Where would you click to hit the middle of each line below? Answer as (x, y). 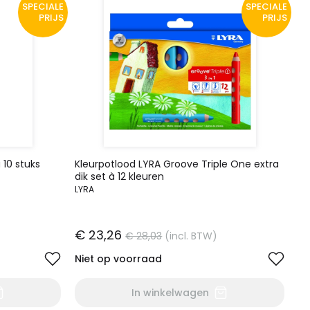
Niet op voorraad (119, 259)
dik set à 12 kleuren (120, 176)
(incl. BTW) (191, 236)
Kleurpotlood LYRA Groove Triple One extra (177, 164)
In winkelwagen (171, 293)
